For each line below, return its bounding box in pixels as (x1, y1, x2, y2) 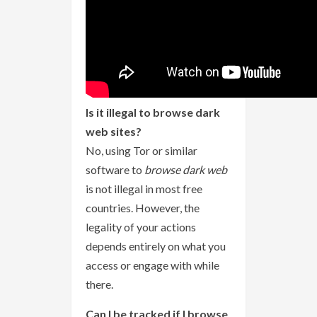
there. (86, 277, 113, 292)
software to (86, 163, 144, 177)
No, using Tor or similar (86, 144, 197, 158)
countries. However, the (86, 201, 200, 215)
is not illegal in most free (86, 182, 202, 196)
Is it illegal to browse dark (86, 105, 220, 120)
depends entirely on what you (86, 239, 226, 253)
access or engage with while (86, 258, 219, 272)
